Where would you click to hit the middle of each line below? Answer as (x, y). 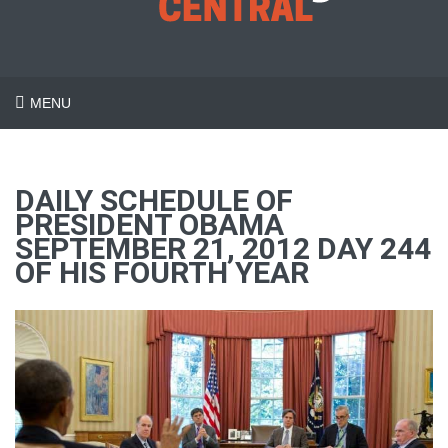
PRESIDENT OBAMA (149, 224)
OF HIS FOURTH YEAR (162, 272)
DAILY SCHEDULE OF (154, 200)
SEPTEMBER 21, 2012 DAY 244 (223, 248)
